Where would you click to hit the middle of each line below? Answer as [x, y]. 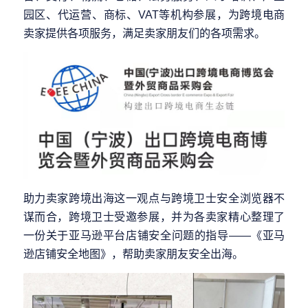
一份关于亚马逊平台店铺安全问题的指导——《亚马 [154, 235]
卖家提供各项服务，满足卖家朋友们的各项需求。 [144, 33]
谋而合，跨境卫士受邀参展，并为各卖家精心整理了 [154, 216]
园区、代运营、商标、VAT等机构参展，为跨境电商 [154, 15]
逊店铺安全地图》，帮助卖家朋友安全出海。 [133, 253]
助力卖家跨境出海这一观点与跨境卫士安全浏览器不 [154, 198]
